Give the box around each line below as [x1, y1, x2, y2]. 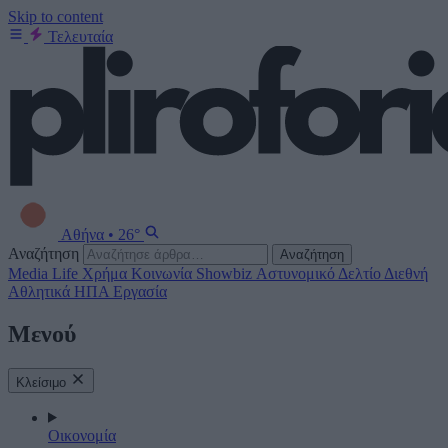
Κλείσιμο [16, 374, 66, 390]
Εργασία [113, 283, 167, 300]
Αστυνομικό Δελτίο [256, 265, 384, 282]
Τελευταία [48, 28, 113, 45]
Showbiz [196, 265, 256, 282]
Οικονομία [48, 426, 116, 444]
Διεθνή [384, 265, 428, 282]
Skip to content [8, 8, 103, 25]
